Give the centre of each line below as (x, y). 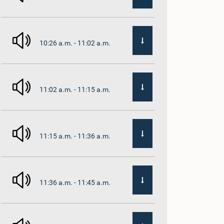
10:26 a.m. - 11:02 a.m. (75, 43)
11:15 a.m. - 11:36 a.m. (75, 136)
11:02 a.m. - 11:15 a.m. (75, 89)
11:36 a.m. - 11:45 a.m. (75, 182)
